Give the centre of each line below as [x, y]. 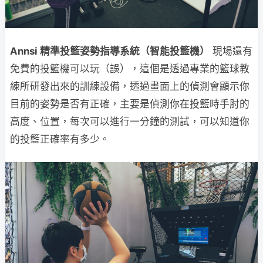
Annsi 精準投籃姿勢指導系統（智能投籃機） [110, 51]
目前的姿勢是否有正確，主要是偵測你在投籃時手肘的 [130, 104]
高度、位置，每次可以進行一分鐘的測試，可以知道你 [130, 122]
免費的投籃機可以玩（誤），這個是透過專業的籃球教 [130, 69]
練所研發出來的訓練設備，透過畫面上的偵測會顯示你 [130, 87]
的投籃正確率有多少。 [60, 139]
